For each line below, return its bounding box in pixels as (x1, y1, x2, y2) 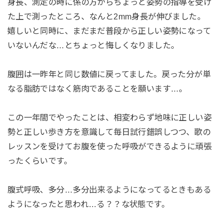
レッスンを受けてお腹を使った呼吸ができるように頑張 (7, 142, 212, 151)
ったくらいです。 (7, 156, 72, 166)
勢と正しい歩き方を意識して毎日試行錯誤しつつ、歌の (7, 127, 211, 137)
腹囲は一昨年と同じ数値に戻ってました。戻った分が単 (7, 70, 211, 79)
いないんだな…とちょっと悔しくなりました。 (7, 41, 179, 50)
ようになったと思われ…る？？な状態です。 (7, 199, 170, 209)
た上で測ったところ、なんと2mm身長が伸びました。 (7, 12, 206, 21)
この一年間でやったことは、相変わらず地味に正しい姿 (7, 113, 212, 122)
